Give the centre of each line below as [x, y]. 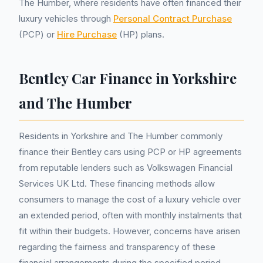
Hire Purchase [87, 34]
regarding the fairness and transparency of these [117, 247]
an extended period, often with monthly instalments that [130, 215]
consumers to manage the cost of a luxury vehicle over [130, 199]
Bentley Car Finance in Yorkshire [128, 78]
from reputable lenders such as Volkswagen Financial [126, 168]
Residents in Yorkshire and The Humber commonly [121, 136]
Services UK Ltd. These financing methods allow [117, 183]
